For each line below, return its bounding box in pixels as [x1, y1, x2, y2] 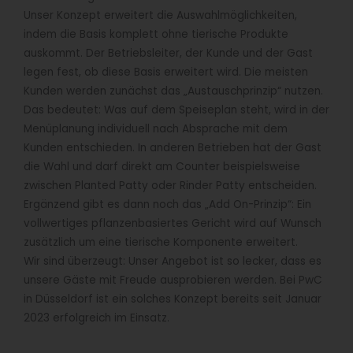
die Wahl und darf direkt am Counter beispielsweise [24, 159, 300, 174]
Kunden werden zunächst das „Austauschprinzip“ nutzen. [24, 84, 323, 98]
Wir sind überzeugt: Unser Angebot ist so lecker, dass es [24, 254, 321, 269]
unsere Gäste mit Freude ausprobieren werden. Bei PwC [24, 273, 322, 288]
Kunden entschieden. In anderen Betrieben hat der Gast [24, 140, 321, 155]
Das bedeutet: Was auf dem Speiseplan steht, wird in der [24, 102, 329, 117]
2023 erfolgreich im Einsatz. [24, 310, 169, 325]
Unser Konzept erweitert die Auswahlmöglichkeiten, [24, 8, 297, 23]
